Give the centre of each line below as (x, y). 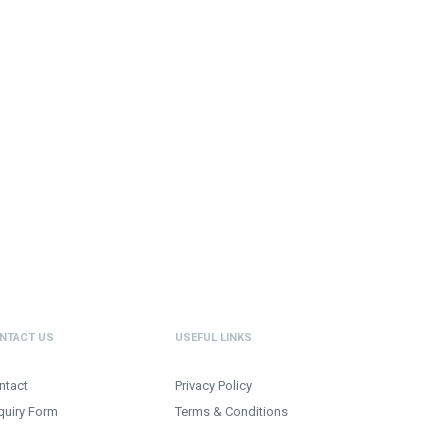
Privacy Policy (213, 386)
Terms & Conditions (231, 411)
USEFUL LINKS (213, 337)
